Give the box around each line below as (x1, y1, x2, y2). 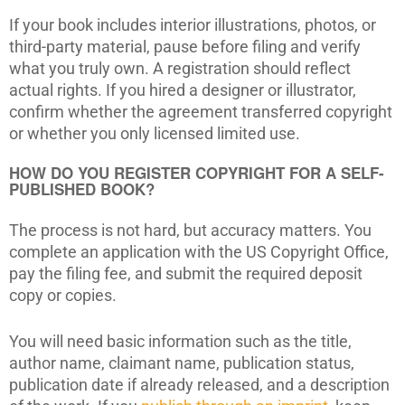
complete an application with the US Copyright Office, (9, 242, 389, 261)
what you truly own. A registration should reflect (9, 59, 351, 78)
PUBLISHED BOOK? (9, 177, 155, 200)
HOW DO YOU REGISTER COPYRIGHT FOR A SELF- (9, 161, 384, 184)
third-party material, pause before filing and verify (9, 37, 361, 56)
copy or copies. (9, 286, 117, 305)
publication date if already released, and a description (9, 375, 390, 394)
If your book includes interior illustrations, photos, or (9, 15, 376, 34)
